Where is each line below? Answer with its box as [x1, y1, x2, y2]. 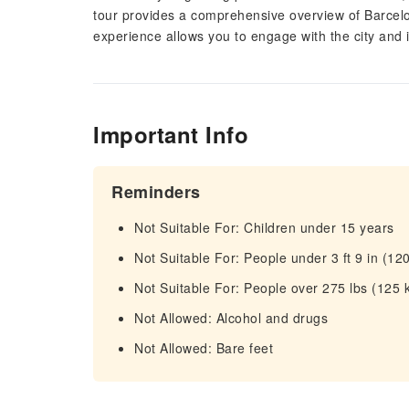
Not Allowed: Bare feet [134, 339, 273, 357]
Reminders [111, 180, 201, 204]
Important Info [93, 119, 248, 150]
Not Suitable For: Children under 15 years [134, 218, 394, 236]
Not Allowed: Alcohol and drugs [134, 309, 328, 327]
